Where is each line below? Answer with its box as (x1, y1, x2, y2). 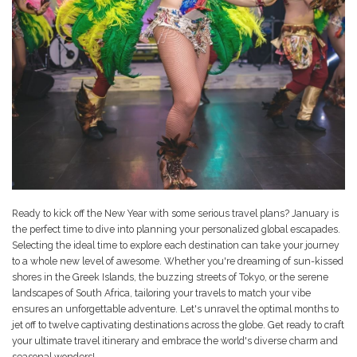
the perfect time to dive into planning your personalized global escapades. (12, 222, 340, 235)
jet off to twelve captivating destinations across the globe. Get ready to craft (12, 318, 344, 331)
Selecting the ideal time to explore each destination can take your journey (12, 238, 339, 251)
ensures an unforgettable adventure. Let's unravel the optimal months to (12, 302, 339, 315)
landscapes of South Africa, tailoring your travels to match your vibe (12, 286, 311, 299)
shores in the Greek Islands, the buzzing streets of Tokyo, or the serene (12, 270, 328, 283)
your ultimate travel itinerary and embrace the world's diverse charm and (12, 334, 338, 347)
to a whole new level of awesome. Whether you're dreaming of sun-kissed (12, 254, 343, 267)
